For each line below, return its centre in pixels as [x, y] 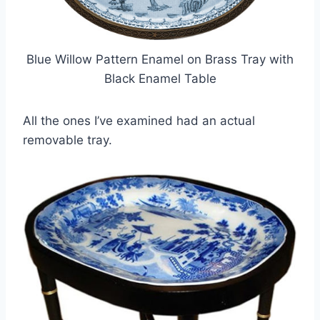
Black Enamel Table [160, 78]
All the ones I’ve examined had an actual [139, 120]
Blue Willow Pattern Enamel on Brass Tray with [160, 59]
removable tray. [67, 140]
